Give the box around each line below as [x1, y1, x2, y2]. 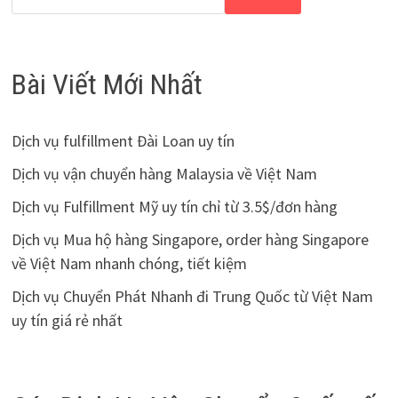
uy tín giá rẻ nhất [11, 310, 123, 331]
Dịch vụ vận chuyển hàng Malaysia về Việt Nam [11, 163, 317, 185]
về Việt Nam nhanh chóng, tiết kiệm [11, 253, 247, 275]
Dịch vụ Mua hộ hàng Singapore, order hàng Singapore [11, 229, 369, 251]
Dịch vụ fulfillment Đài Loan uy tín [11, 131, 235, 152]
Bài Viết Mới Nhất [11, 67, 203, 101]
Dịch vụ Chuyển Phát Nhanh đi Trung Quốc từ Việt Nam [11, 286, 373, 307]
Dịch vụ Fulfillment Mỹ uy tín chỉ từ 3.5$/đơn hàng [11, 196, 338, 218]
